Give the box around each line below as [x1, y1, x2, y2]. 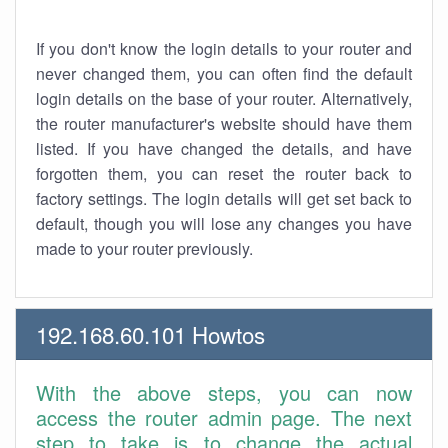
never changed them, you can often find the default [36, 62, 412, 85]
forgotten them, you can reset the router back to [36, 162, 412, 185]
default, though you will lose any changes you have [36, 212, 412, 235]
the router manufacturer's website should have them [36, 112, 412, 135]
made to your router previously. [36, 237, 253, 260]
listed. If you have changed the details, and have [36, 137, 412, 160]
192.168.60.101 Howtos [36, 318, 265, 350]
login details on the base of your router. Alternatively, [36, 87, 412, 110]
